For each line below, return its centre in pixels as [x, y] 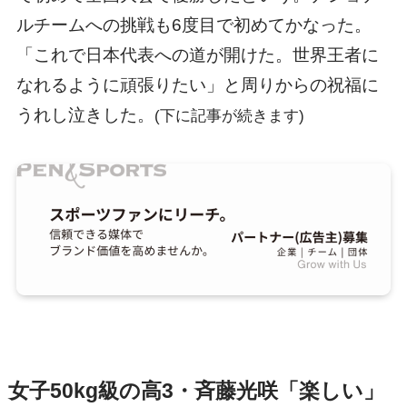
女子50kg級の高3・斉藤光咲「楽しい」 [196, 391]
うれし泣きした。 [85, 114]
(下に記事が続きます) [229, 115]
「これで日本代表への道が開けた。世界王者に [197, 55]
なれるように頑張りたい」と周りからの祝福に [197, 84]
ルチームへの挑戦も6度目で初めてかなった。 [194, 25]
